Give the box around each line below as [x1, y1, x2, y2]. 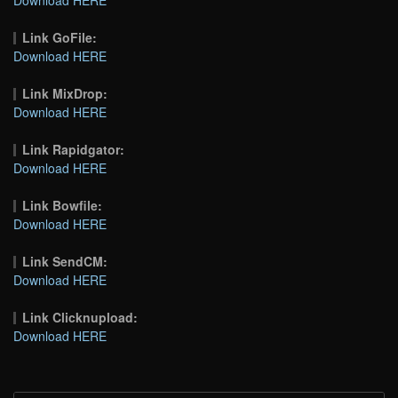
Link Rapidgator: [22, 139, 125, 158]
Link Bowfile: [22, 195, 103, 214]
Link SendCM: [22, 251, 108, 270]
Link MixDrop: [22, 84, 108, 102]
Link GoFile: [22, 28, 98, 46]
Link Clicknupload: [22, 307, 139, 326]
